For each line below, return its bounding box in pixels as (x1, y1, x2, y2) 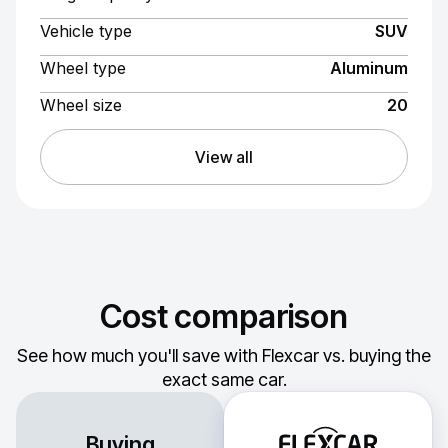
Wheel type (40, 58, 126, 78)
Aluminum (330, 58, 408, 78)
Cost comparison (100, 297, 348, 336)
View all (194, 147, 254, 167)
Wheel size (40, 95, 122, 115)
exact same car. (161, 369, 287, 390)
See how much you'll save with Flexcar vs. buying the (17, 345, 431, 366)
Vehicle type (40, 21, 132, 41)
